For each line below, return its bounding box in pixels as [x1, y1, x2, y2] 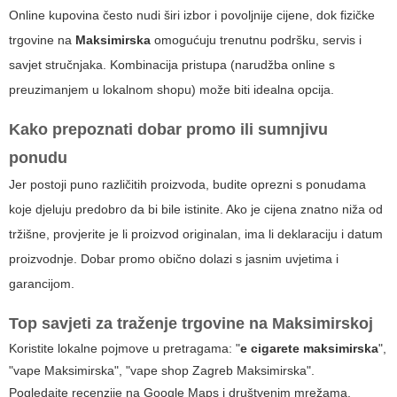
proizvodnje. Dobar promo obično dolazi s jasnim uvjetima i [9, 251, 339, 266]
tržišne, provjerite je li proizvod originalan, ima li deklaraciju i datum [9, 226, 383, 241]
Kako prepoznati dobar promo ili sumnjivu [9, 120, 328, 138]
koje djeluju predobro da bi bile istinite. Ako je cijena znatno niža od [9, 201, 383, 216]
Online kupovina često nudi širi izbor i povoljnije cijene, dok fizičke [9, 7, 375, 22]
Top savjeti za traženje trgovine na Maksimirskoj [9, 314, 373, 332]
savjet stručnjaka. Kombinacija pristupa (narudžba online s [9, 57, 335, 72]
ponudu [9, 148, 67, 167]
